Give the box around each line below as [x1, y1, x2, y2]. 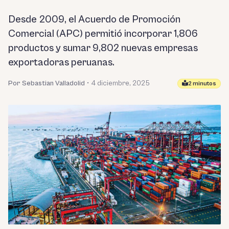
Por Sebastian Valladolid [8, 79, 85, 87]
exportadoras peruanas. [8, 57, 114, 68]
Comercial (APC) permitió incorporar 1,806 [8, 28, 198, 40]
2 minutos [188, 80, 216, 87]
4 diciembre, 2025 [91, 79, 150, 87]
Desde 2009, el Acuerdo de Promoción [8, 14, 180, 26]
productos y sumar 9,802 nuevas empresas [8, 42, 198, 54]
